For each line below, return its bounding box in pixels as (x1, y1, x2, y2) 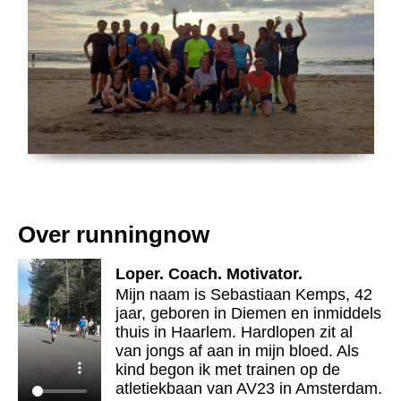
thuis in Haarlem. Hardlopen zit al (115, 323, 354, 342)
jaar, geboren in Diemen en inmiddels (115, 304, 382, 323)
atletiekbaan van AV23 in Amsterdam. (115, 380, 383, 398)
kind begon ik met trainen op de (115, 361, 341, 380)
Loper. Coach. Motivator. (115, 265, 303, 284)
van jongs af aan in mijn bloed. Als (115, 342, 360, 361)
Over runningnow (18, 221, 209, 248)
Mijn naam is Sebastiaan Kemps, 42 (115, 286, 373, 304)
